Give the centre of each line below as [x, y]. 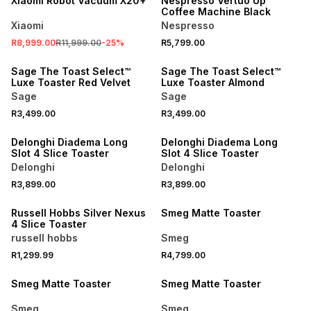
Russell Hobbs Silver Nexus [78, 213]
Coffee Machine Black [216, 11]
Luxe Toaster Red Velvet [71, 82]
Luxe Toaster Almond [212, 82]
